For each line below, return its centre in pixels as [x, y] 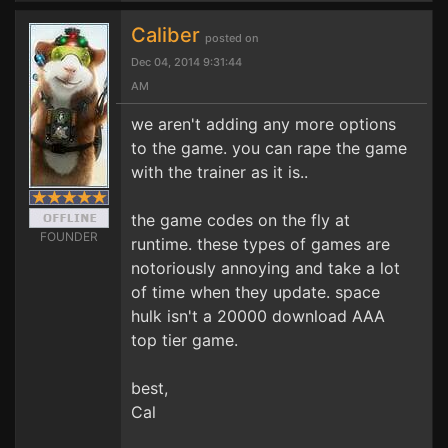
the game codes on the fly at [240, 220]
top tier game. [184, 340]
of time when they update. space [255, 292]
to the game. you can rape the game [269, 148]
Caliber [168, 35]
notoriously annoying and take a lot [265, 268]
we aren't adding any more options [263, 124]
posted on [232, 38]
